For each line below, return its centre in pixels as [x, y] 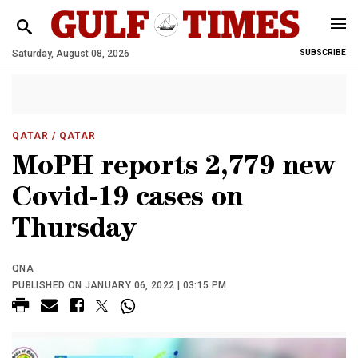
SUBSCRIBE [323, 52]
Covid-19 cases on [128, 200]
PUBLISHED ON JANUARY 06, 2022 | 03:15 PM [119, 285]
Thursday [74, 231]
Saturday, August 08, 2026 [71, 54]
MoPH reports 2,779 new [174, 169]
